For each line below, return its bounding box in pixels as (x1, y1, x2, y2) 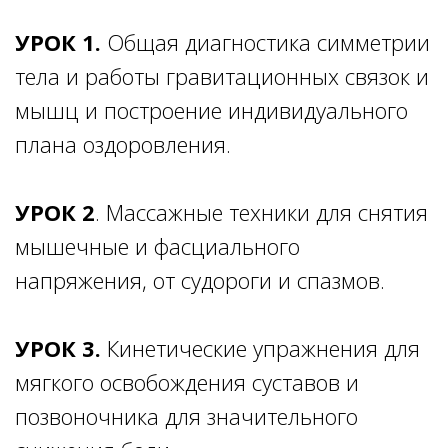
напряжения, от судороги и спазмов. (15, 264, 385, 295)
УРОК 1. (15, 26, 101, 57)
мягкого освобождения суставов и (15, 366, 359, 397)
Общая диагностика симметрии (101, 26, 430, 57)
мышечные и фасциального (15, 230, 300, 261)
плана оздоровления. (15, 128, 231, 159)
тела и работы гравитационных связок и (15, 60, 429, 91)
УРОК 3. (15, 332, 101, 363)
